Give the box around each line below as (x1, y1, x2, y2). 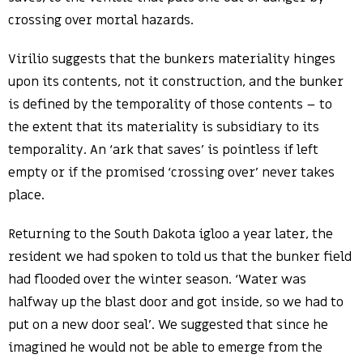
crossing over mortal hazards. (8, 11, 194, 30)
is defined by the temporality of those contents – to (8, 96, 332, 114)
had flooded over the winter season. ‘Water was (8, 271, 306, 289)
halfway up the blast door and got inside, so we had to (8, 293, 344, 312)
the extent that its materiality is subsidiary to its (8, 118, 319, 137)
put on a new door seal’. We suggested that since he (8, 316, 328, 335)
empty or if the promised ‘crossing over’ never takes (8, 164, 335, 182)
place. (8, 186, 45, 205)
